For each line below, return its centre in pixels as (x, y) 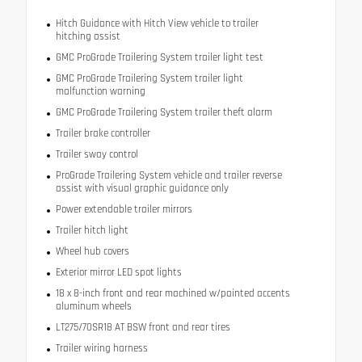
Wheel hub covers (92, 251)
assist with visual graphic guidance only (142, 188)
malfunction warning (100, 91)
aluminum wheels (93, 306)
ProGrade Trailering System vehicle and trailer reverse (168, 175)
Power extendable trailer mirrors (124, 209)
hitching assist (88, 36)
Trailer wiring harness (101, 348)
